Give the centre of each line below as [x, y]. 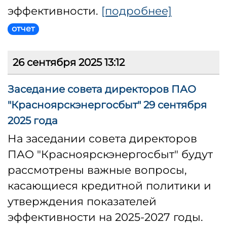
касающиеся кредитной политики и [109, 186]
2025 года [33, 121]
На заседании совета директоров [102, 139]
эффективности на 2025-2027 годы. [105, 217]
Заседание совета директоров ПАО [102, 89]
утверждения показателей [82, 201]
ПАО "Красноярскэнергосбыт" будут [110, 154]
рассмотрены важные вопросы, [97, 170]
